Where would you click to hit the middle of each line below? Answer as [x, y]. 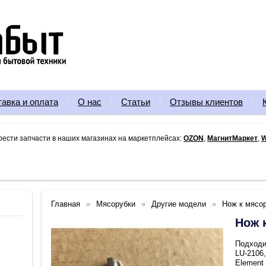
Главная [66, 204]
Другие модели [179, 204]
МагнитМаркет [232, 138]
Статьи [136, 102]
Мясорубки [116, 204]
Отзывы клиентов [206, 102]
